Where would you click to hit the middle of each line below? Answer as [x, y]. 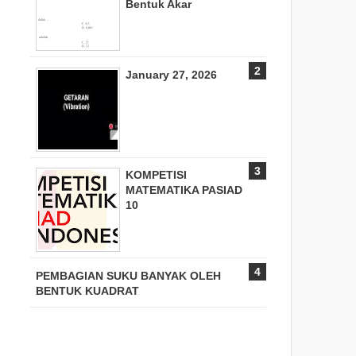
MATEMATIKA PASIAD [184, 190]
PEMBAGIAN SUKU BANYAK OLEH [128, 275]
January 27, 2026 [171, 74]
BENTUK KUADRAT [87, 290]
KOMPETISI [156, 175]
